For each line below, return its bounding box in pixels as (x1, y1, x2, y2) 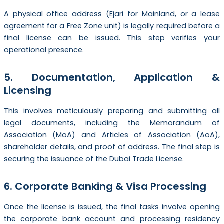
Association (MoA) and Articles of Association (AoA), (3, 130, 220, 140)
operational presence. (3, 45, 84, 55)
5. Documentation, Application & (3, 70, 220, 85)
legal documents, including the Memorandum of (3, 118, 220, 128)
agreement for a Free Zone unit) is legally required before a (3, 21, 220, 31)
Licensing (3, 83, 51, 98)
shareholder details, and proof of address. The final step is (3, 142, 220, 152)
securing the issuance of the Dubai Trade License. (3, 154, 184, 164)
